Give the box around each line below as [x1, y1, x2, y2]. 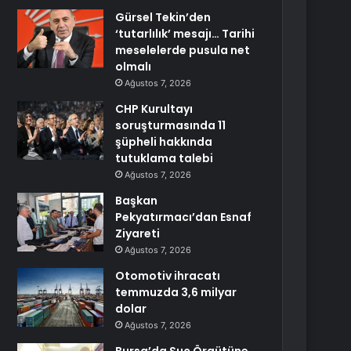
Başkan [115, 193, 158, 208]
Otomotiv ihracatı [115, 268, 221, 284]
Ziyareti [115, 226, 161, 241]
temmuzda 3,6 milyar [115, 284, 237, 300]
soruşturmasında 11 [115, 118, 226, 133]
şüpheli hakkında [115, 134, 213, 150]
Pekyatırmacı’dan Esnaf [115, 209, 252, 225]
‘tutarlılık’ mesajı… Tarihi [115, 26, 255, 42]
